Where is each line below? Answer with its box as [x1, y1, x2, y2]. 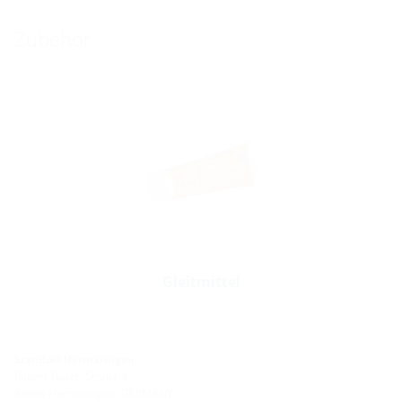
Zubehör [14, 24, 92, 53]
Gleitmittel [162, 271, 240, 292]
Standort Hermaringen [14, 351, 135, 367]
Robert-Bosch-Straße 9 [14, 368, 127, 384]
